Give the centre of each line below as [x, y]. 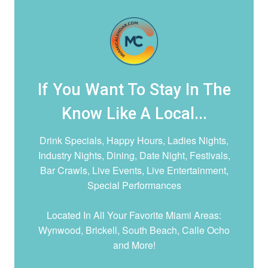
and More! [134, 245]
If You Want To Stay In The [134, 90]
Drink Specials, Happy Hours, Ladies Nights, [134, 141]
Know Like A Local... [134, 114]
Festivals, [210, 156]
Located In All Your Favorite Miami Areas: [134, 215]
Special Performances [134, 185]
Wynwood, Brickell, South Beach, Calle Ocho [134, 230]
